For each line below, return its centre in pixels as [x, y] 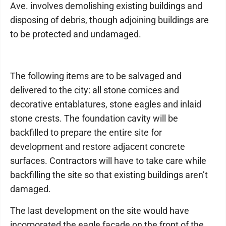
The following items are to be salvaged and [96, 76]
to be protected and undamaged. [76, 34]
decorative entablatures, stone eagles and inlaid [106, 104]
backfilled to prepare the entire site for [86, 132]
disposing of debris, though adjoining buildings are [109, 20]
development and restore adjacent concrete [98, 146]
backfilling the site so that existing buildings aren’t [109, 175]
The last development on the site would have [100, 210]
